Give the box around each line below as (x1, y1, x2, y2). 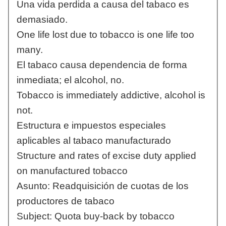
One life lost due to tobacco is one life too (16, 29, 194, 40)
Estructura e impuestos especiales (16, 120, 166, 131)
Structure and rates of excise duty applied (16, 150, 196, 161)
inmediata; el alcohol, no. (16, 75, 124, 86)
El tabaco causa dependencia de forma (16, 60, 187, 71)
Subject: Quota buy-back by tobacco (16, 211, 175, 222)
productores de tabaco (16, 196, 115, 207)
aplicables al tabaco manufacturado (16, 135, 171, 146)
